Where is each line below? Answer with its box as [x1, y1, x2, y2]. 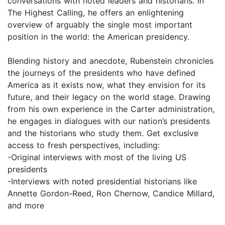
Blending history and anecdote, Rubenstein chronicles [8, 56, 213, 66]
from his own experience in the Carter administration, [8, 104, 214, 115]
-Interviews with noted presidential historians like [8, 176, 197, 187]
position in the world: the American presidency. [8, 32, 189, 42]
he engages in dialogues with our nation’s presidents [8, 116, 210, 127]
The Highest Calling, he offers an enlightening [8, 8, 184, 18]
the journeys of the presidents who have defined [8, 68, 195, 78]
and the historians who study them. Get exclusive [8, 128, 198, 139]
